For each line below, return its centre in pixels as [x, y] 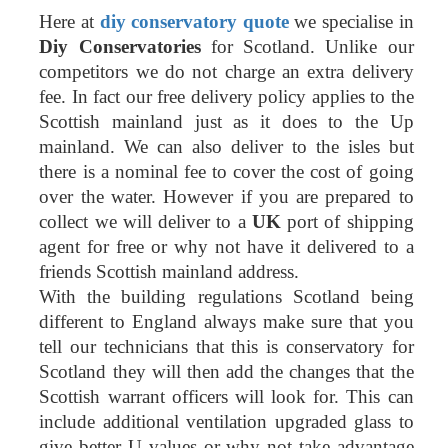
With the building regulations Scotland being [226, 297]
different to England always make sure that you [226, 322]
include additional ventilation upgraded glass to [226, 422]
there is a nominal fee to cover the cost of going [226, 172]
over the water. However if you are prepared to [226, 197]
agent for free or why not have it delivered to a [226, 247]
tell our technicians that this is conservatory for [226, 347]
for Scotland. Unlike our [307, 47]
